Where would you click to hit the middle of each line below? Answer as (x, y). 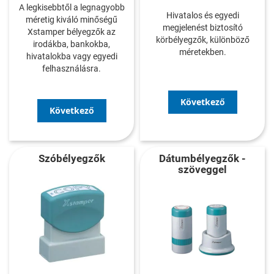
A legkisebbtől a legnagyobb (72, 7)
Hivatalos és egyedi (202, 16)
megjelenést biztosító (202, 28)
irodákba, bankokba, (72, 44)
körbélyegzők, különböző (202, 40)
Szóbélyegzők (72, 158)
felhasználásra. (72, 68)
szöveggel (202, 169)
